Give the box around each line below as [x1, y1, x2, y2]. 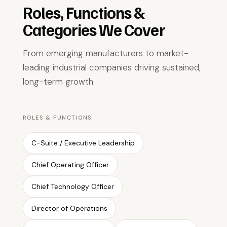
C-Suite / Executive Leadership [31, 138, 135, 147]
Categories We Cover [22, 19, 165, 40]
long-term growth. [22, 76, 95, 87]
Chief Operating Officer [31, 160, 109, 169]
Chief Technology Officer [31, 182, 114, 191]
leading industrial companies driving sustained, [22, 62, 201, 73]
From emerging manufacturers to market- [22, 48, 188, 59]
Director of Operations [31, 204, 107, 213]
